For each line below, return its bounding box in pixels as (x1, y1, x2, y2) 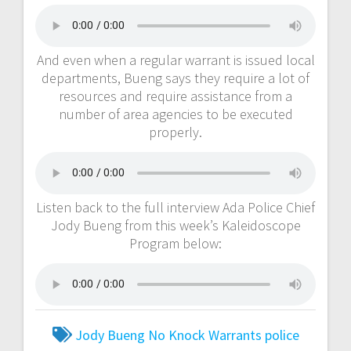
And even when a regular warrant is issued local (36, 50, 315, 69)
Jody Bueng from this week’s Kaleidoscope (50, 215, 301, 234)
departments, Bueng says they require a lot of (42, 68, 309, 87)
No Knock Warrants (147, 325, 262, 344)
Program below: (129, 233, 222, 252)
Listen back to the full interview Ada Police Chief (36, 197, 315, 216)
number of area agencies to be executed (58, 104, 293, 123)
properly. (149, 122, 202, 141)
